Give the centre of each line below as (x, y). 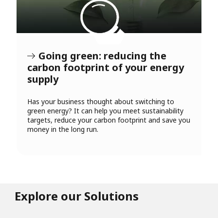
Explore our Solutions (77, 196)
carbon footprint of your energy (106, 68)
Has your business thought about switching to (101, 102)
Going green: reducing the (102, 56)
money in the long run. (63, 129)
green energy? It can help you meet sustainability (105, 111)
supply (43, 79)
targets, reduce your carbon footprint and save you (109, 120)
